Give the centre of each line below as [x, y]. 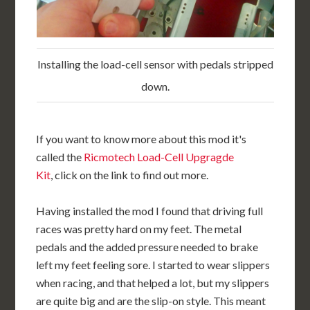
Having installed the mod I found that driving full [150, 211]
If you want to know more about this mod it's [142, 139]
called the [60, 157]
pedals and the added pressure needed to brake [147, 247]
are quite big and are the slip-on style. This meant [151, 301]
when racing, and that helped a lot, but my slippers [153, 283]
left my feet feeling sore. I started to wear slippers [153, 265]
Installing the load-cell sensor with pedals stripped [155, 64]
